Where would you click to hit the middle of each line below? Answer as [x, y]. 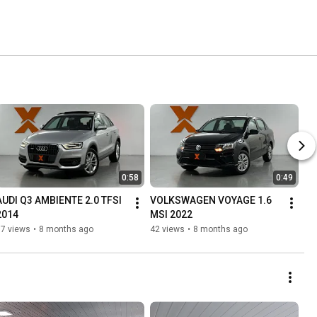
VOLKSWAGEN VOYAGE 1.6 [211, 201]
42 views [167, 230]
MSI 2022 [171, 215]
